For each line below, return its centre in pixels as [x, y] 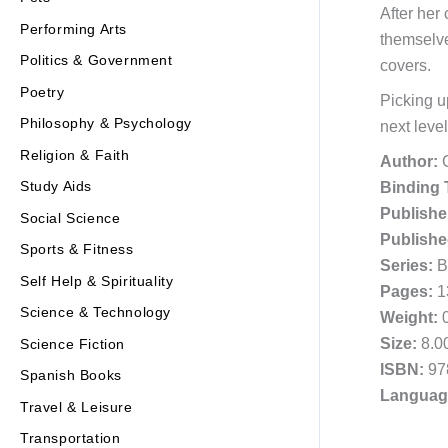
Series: [406, 266]
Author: [408, 162]
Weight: [408, 318]
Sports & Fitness [77, 249]
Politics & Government [96, 60]
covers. [405, 66]
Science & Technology [95, 312]
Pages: [406, 292]
